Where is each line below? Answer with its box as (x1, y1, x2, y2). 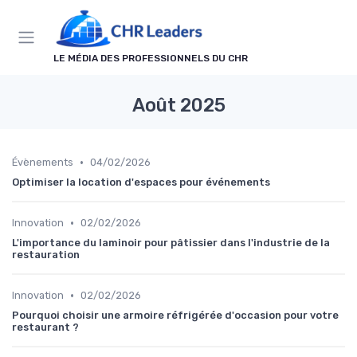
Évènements (12, 156, 73, 169)
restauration (12, 249, 80, 261)
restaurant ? (12, 321, 79, 334)
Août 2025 (131, 94, 226, 117)
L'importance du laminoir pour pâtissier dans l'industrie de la (12, 237, 330, 249)
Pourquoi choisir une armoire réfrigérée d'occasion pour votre (12, 309, 339, 322)
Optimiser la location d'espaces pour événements (12, 176, 270, 189)
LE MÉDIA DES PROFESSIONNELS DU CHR (53, 53, 248, 65)
